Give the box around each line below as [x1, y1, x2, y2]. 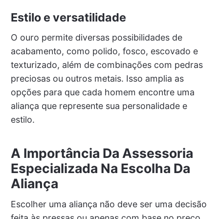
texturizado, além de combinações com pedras [10, 60, 203, 70]
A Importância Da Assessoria [10, 145, 193, 161]
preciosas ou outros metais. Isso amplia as [10, 73, 184, 84]
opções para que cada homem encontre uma [10, 87, 195, 98]
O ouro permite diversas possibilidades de [10, 32, 182, 43]
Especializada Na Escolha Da [10, 160, 190, 176]
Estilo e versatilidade [10, 10, 126, 25]
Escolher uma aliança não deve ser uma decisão [10, 199, 207, 210]
